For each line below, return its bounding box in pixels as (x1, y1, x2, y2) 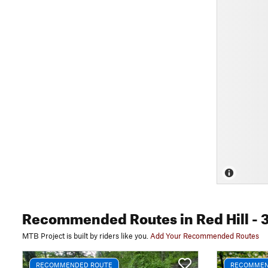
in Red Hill (177, 205, 249, 228)
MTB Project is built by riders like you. (22, 231, 148, 240)
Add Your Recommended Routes (150, 231, 259, 240)
